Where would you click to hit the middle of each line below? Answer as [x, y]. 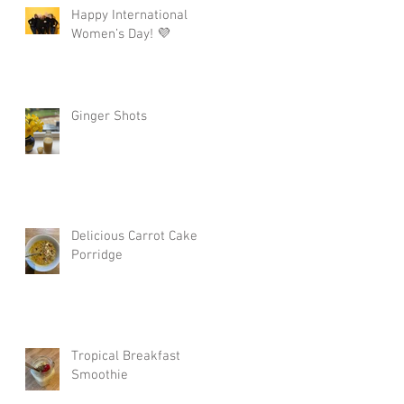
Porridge [97, 255]
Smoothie [100, 375]
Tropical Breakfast [126, 356]
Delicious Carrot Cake [134, 236]
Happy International [129, 15]
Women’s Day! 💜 [121, 34]
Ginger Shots [109, 116]
